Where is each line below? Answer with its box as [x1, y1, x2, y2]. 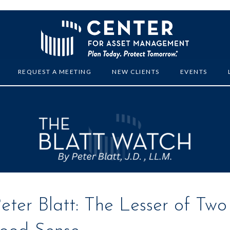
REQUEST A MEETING [17, 68, 92, 75]
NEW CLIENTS [112, 68, 160, 75]
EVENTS [180, 68, 207, 75]
